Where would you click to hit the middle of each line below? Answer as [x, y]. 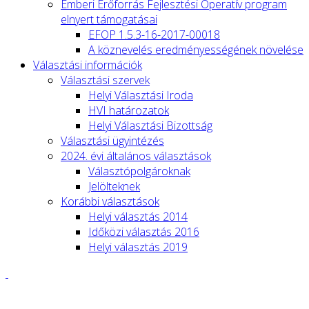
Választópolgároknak [139, 171]
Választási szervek [105, 80]
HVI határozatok [129, 110]
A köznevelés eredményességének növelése [196, 49]
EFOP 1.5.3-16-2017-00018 [154, 34]
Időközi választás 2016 [144, 231]
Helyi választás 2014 [138, 216]
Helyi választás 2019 [138, 247]
